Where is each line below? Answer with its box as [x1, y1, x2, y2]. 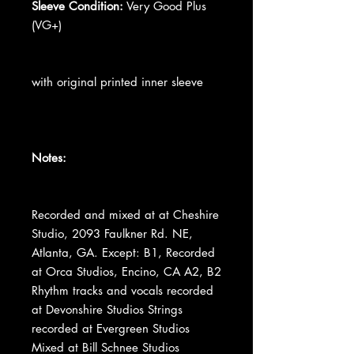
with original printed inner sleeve [32, 73, 203, 89]
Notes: [32, 149, 66, 165]
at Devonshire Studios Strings [32, 301, 183, 317]
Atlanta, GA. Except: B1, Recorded [32, 244, 215, 260]
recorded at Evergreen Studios [32, 320, 190, 336]
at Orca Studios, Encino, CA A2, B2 [32, 263, 221, 279]
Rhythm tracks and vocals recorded [32, 282, 213, 298]
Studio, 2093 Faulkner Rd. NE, [32, 225, 193, 241]
